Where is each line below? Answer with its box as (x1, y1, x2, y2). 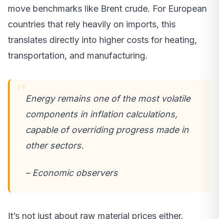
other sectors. (25, 140, 84, 151)
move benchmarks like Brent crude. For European (8, 3, 207, 14)
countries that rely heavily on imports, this (8, 19, 175, 29)
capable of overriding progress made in (25, 124, 189, 135)
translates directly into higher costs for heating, (8, 34, 197, 45)
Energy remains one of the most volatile (25, 93, 190, 104)
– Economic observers (25, 167, 118, 178)
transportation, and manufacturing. (8, 50, 148, 61)
